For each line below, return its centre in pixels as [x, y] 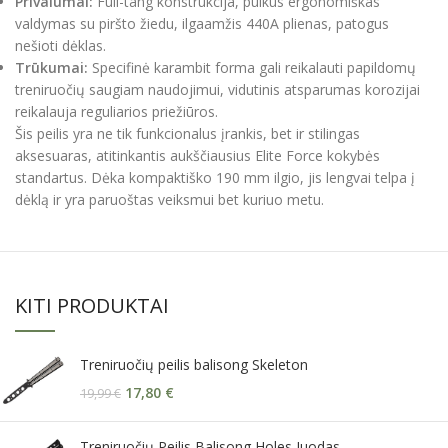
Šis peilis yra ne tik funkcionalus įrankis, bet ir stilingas [187, 134]
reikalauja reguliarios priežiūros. [116, 112]
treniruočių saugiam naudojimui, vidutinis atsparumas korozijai [217, 90]
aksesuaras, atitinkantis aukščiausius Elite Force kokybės [197, 156]
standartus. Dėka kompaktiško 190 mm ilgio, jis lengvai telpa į [215, 178]
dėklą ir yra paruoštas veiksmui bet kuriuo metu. [169, 200]
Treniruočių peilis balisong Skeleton [194, 365]
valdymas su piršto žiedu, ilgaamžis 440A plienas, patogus [202, 24]
